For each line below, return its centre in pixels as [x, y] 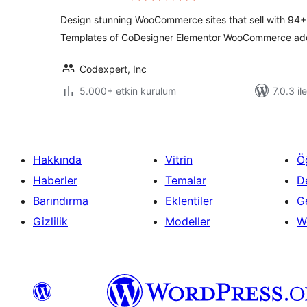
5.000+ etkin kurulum [128, 91]
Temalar [185, 180]
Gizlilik [50, 221]
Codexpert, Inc [113, 69]
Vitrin [179, 160]
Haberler [55, 180]
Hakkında [57, 160]
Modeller [187, 221]
